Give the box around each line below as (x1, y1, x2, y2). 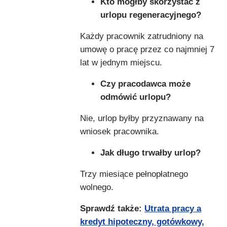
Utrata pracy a (144, 203, 201, 213)
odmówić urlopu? (100, 92, 171, 102)
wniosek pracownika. (80, 126, 159, 136)
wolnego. (80, 182, 113, 192)
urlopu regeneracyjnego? (100, 10, 201, 20)
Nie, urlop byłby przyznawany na (80, 113, 204, 123)
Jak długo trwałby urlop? (100, 147, 201, 158)
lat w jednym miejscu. (80, 57, 162, 67)
